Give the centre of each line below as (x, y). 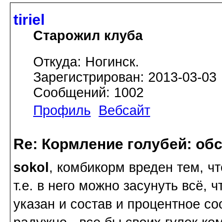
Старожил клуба (88, 35)
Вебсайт (124, 110)
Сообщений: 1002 (88, 92)
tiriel (29, 19)
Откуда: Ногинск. (86, 62)
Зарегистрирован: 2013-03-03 (125, 77)
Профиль (62, 110)
